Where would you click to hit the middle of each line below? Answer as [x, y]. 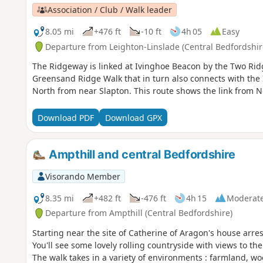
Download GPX [133, 117]
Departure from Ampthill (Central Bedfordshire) [139, 213]
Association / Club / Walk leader [109, 9]
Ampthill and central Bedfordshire [141, 155]
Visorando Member [82, 176]
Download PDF [65, 117]
